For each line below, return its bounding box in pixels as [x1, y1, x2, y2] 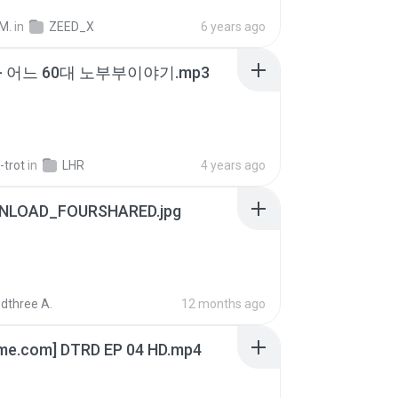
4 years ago [201, 158, 266, 172]
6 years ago [201, 20, 266, 34]
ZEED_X [49, 20, 94, 34]
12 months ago [181, 297, 266, 311]
